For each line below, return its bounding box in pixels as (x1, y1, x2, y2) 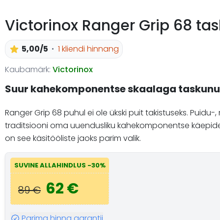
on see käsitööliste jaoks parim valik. (5, 132, 141, 144)
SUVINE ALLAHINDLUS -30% (14, 161, 106, 170)
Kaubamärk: (5, 63, 51, 75)
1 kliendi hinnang (57, 43, 119, 55)
